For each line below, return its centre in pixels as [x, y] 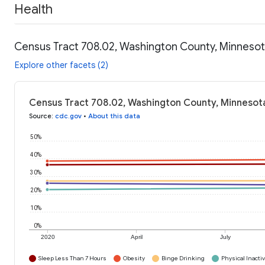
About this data [114, 116]
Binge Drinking [183, 258]
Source [40, 116]
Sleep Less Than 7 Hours [72, 258]
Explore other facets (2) [62, 65]
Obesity [134, 258]
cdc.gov [68, 116]
